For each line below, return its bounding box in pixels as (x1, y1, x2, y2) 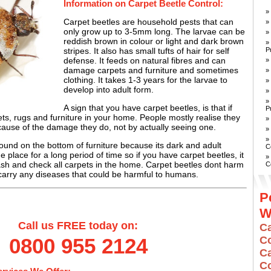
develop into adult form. (64, 85, 154, 95)
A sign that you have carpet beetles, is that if (64, 103, 232, 113)
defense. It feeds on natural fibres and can (64, 56, 226, 66)
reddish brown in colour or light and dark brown (64, 36, 244, 47)
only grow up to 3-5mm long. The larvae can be (64, 27, 245, 37)
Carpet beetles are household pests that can (64, 17, 233, 27)
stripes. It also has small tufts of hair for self (64, 46, 229, 56)
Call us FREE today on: (18, 220, 138, 232)
